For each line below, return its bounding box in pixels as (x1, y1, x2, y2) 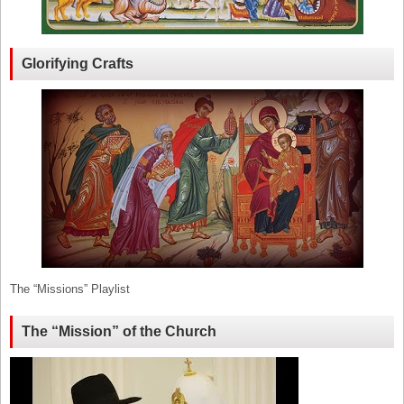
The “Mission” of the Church (22, 323, 216, 339)
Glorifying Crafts (22, 55, 133, 71)
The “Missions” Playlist (10, 281, 130, 296)
